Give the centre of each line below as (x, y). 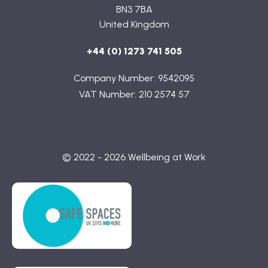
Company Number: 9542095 (134, 78)
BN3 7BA (134, 9)
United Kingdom (134, 24)
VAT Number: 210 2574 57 (134, 94)
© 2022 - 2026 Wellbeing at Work (134, 157)
